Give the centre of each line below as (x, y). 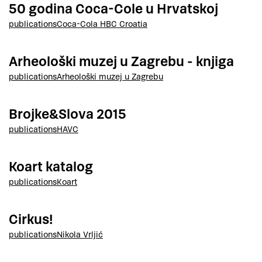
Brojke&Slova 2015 (68, 114)
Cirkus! (31, 220)
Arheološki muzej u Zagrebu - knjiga (121, 62)
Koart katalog (51, 167)
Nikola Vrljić (80, 235)
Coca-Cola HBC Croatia (102, 24)
